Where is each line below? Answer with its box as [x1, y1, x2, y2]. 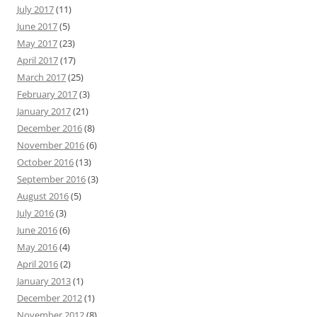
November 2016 [17, 139, 84, 151]
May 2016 [17, 241, 57, 253]
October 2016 [17, 156, 74, 168]
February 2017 [17, 88, 77, 100]
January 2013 [17, 275, 71, 287]
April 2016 [17, 258, 58, 270]
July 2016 [17, 207, 54, 219]
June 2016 [17, 224, 57, 236]
